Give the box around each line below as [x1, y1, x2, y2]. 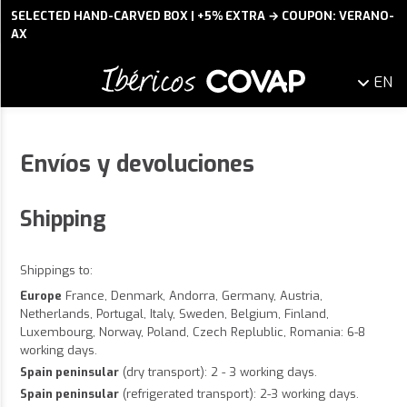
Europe [20, 288, 62, 304]
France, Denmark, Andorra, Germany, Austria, [62, 288, 323, 304]
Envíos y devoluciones [20, 149, 254, 180]
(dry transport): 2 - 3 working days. [119, 364, 317, 381]
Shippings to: [20, 263, 93, 279]
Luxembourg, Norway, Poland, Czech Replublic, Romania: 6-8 [20, 324, 365, 341]
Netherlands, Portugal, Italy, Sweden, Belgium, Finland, [20, 306, 329, 323]
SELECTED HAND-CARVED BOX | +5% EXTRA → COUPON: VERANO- [11, 8, 394, 24]
